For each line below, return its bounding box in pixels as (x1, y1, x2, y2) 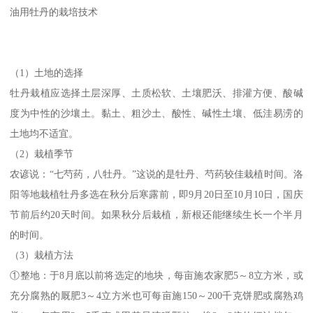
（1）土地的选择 (10, 67, 84, 79)
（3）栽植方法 (10, 249, 74, 261)
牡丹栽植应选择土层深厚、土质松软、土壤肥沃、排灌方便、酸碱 (10, 87, 303, 99)
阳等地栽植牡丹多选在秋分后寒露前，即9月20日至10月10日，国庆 (10, 189, 303, 201)
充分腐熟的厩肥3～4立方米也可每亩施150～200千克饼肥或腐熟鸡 (10, 290, 303, 302)
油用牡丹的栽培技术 (10, 6, 99, 18)
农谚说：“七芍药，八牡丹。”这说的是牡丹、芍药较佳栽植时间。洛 (10, 168, 303, 180)
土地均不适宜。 (10, 128, 79, 140)
